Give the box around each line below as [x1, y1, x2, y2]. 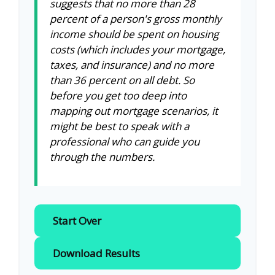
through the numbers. [50, 149, 155, 164]
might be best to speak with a [50, 118, 189, 133]
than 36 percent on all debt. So [50, 72, 195, 87]
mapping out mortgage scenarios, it [50, 103, 218, 118]
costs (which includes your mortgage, [50, 42, 225, 56]
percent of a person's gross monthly [50, 11, 222, 26]
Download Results [53, 246, 140, 260]
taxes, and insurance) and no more [50, 57, 214, 72]
